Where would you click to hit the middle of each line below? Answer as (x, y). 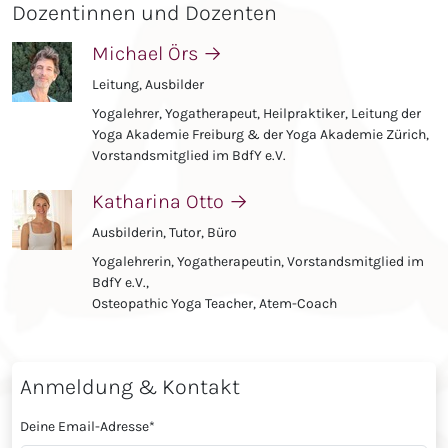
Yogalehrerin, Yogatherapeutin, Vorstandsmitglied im (258, 262)
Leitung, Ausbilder (148, 85)
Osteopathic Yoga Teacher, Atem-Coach (214, 304)
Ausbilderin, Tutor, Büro (164, 233)
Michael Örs (147, 54)
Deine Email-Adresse (84, 427)
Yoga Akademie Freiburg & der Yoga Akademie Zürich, (260, 135)
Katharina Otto (160, 202)
